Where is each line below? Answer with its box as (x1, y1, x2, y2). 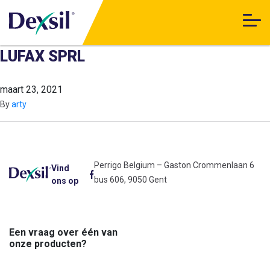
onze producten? (9, 238, 87, 250)
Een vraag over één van (9, 227, 118, 238)
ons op (51, 176, 78, 186)
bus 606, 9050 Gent (93, 175, 167, 184)
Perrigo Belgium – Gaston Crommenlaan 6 (93, 160, 254, 170)
